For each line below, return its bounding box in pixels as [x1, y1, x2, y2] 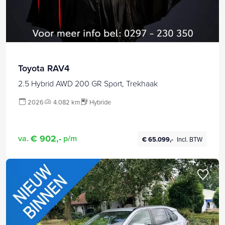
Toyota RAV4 [18, 61, 69, 74]
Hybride [89, 97, 111, 106]
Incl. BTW [177, 134, 203, 144]
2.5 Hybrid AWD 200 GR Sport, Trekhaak [18, 77, 158, 89]
